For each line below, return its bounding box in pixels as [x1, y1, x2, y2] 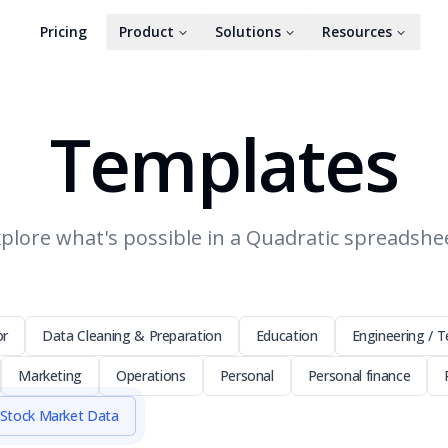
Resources [321, 22, 392, 41]
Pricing [39, 22, 87, 41]
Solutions [214, 22, 281, 41]
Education [255, 326, 318, 345]
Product [118, 22, 174, 41]
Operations [116, 366, 186, 385]
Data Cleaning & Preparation [42, 326, 222, 345]
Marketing [18, 366, 83, 385]
